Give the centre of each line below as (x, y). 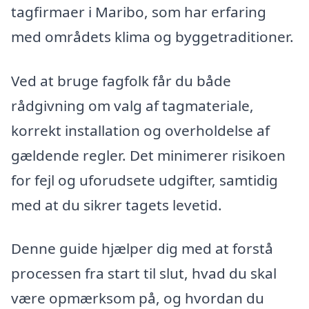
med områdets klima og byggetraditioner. (152, 36)
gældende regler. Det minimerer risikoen (148, 155)
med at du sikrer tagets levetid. (117, 205)
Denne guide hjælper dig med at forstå (142, 249)
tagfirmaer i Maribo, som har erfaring (139, 11)
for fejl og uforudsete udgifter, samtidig (144, 180)
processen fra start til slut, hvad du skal (144, 273)
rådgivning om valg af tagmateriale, (132, 105)
